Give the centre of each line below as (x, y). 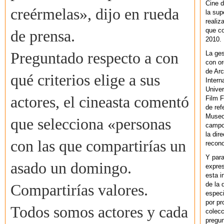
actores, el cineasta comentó (100, 102)
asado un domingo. (71, 168)
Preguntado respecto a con (94, 58)
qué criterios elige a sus (85, 80)
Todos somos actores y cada (99, 212)
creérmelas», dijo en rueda (95, 14)
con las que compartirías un (98, 146)
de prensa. (43, 36)
